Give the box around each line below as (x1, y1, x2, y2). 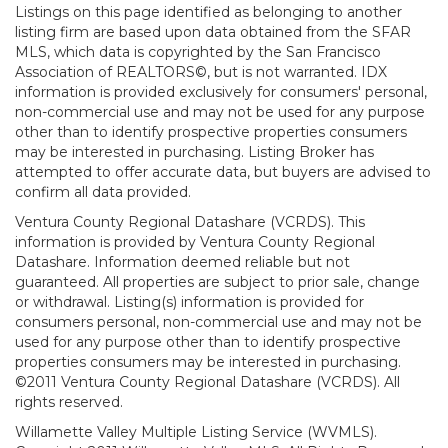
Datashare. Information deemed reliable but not (15, 253, 350, 271)
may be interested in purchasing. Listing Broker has (15, 143, 374, 161)
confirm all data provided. (15, 183, 191, 201)
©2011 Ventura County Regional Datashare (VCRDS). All (15, 373, 400, 391)
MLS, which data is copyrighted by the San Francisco (15, 43, 381, 61)
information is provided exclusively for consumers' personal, (15, 83, 427, 101)
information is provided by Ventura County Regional (15, 233, 375, 251)
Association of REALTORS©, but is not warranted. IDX (15, 63, 387, 81)
